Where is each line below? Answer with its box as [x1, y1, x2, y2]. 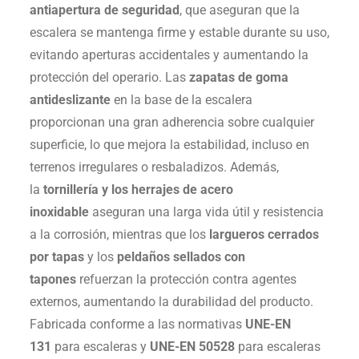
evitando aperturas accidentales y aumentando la [29, 47, 309, 63]
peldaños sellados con [116, 249, 245, 265]
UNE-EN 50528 [149, 339, 235, 355]
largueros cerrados [208, 227, 319, 243]
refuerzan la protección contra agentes [75, 272, 296, 288]
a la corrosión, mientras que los [29, 227, 209, 243]
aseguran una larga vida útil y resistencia [88, 204, 324, 220]
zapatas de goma [188, 70, 288, 86]
